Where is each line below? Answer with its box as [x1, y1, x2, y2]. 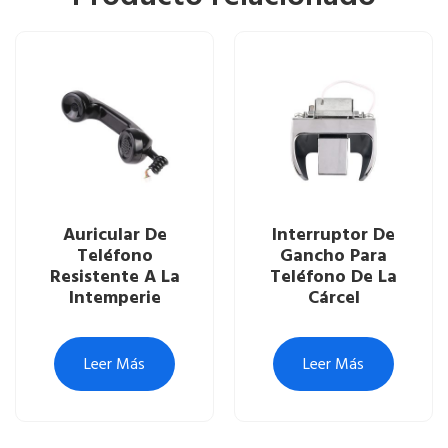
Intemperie [68, 282, 161, 312]
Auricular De [62, 219, 167, 249]
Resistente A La [49, 261, 180, 291]
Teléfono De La [270, 261, 397, 291]
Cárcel [307, 282, 360, 312]
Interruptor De [272, 219, 395, 249]
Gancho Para [280, 240, 387, 270]
